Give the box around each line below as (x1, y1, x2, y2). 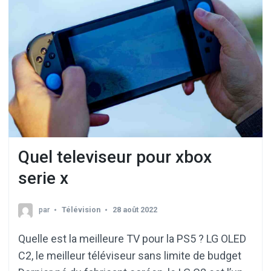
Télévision (62, 205, 100, 215)
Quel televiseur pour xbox (18, 147, 212, 168)
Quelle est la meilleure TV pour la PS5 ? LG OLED (18, 232, 246, 246)
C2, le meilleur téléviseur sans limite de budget (18, 249, 241, 263)
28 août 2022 (113, 205, 157, 215)
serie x (18, 168, 68, 189)
